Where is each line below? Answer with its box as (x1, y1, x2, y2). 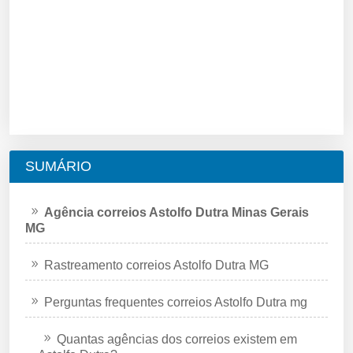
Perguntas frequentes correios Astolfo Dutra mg (44, 295, 307, 309)
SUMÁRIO (25, 158, 91, 174)
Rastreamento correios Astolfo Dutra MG (44, 258, 269, 272)
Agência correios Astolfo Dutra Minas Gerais (44, 205, 309, 219)
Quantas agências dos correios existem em (57, 332, 297, 346)
